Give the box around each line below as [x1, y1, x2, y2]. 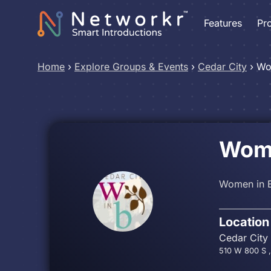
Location [218, 215, 269, 229]
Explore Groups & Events [74, 60, 188, 73]
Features [204, 16, 242, 29]
